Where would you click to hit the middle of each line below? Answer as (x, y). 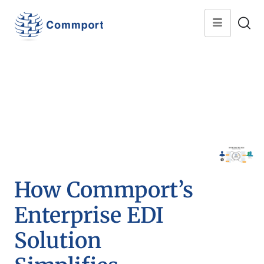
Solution (58, 241)
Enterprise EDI (89, 215)
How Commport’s (104, 190)
